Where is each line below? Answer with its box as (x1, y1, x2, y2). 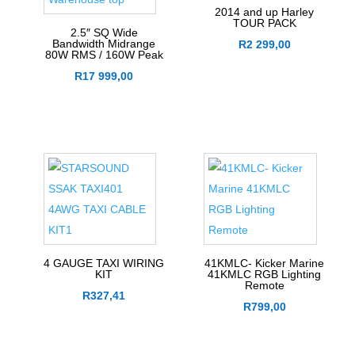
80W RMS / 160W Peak (44, 48, 163, 62)
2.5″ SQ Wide (70, 26, 138, 40)
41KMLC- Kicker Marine (204, 257, 325, 270)
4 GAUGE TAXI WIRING (44, 257, 165, 270)
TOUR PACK (232, 17, 296, 30)
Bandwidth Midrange (52, 37, 156, 51)
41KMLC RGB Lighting (208, 268, 322, 281)
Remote (244, 279, 284, 292)
